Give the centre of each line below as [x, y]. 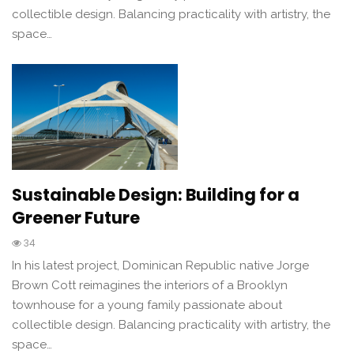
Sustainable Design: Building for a [156, 195]
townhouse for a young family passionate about [147, 305]
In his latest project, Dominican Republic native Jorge [160, 266]
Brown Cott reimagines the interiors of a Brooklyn [150, 286]
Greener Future [76, 218]
